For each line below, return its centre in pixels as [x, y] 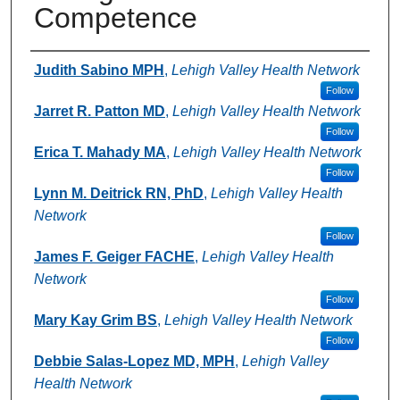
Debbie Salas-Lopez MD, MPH [134, 361]
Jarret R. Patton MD [99, 111]
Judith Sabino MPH [99, 70]
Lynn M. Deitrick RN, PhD [118, 193]
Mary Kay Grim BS [95, 320]
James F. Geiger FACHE [114, 256]
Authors [67, 68]
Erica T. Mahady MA [100, 152]
